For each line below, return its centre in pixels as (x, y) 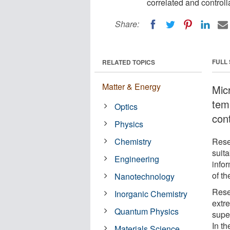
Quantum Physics (147, 211)
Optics (126, 106)
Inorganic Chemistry (151, 194)
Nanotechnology (145, 176)
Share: (127, 24)
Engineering (137, 159)
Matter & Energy (131, 86)
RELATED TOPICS (129, 62)
